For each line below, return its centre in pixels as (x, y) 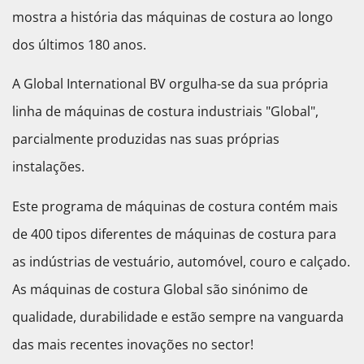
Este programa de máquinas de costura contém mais (175, 206)
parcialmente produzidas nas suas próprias (146, 139)
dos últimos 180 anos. (79, 44)
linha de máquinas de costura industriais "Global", (165, 112)
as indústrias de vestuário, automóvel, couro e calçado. (181, 261)
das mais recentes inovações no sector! (133, 344)
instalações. (48, 167)
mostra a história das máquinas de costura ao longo (173, 17)
